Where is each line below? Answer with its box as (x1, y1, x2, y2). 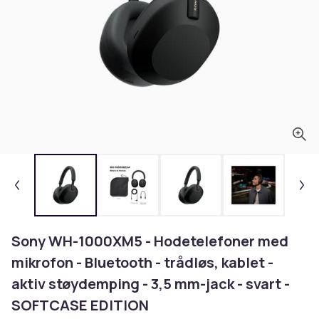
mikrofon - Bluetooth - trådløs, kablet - (11, 253, 273, 272)
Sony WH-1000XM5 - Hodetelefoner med (11, 231, 288, 251)
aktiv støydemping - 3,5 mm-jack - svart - (11, 274, 290, 293)
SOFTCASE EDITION (11, 296, 149, 315)
